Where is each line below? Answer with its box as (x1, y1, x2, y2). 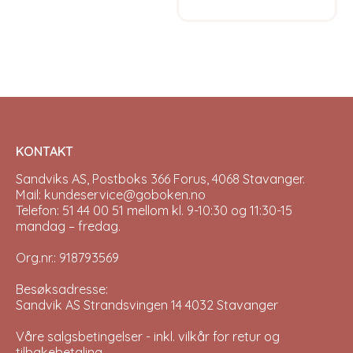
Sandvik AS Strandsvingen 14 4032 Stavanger (16, 296, 278, 313)
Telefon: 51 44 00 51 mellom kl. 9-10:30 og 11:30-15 (16, 202, 292, 218)
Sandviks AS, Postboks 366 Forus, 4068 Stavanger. (16, 170, 305, 187)
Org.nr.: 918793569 (16, 249, 119, 266)
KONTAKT (16, 143, 73, 159)
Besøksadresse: (16, 281, 108, 297)
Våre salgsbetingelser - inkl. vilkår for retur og (16, 328, 280, 344)
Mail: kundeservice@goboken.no (16, 186, 206, 203)
